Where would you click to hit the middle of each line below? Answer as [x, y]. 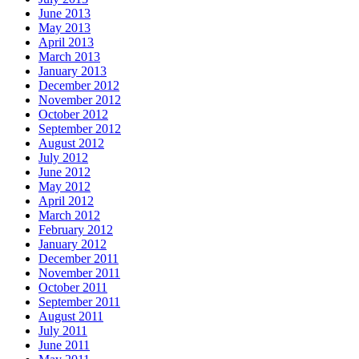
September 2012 [80, 129]
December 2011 [79, 259]
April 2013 [66, 42]
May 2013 [65, 28]
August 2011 [71, 317]
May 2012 [65, 187]
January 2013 [73, 71]
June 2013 [65, 14]
